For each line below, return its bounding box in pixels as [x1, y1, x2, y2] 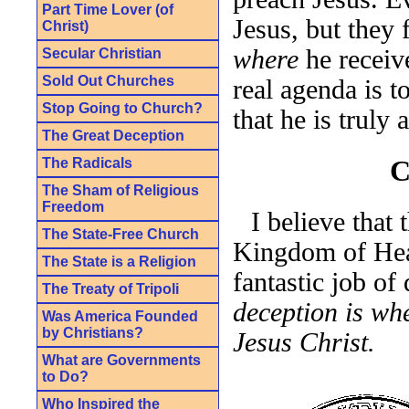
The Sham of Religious [42, 182, 199, 198]
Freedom [42, 198, 104, 215]
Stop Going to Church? [42, 100, 203, 116]
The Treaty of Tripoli [42, 280, 179, 297]
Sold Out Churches [42, 72, 174, 89]
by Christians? [42, 324, 143, 341]
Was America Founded [42, 308, 198, 324]
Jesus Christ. [233, 327, 375, 357]
